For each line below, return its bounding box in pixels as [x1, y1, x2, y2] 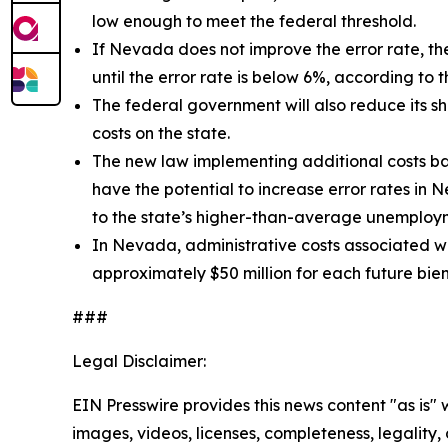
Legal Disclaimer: [72, 351, 206, 372]
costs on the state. [92, 123, 230, 144]
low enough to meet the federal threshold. [92, 11, 416, 32]
